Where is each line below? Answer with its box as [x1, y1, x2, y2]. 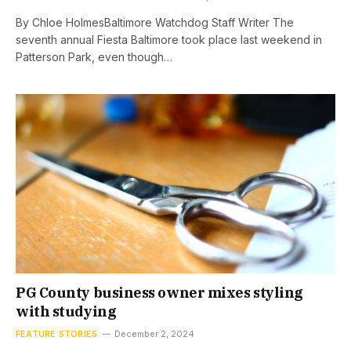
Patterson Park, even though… [16, 49, 172, 63]
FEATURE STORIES [16, 328, 98, 339]
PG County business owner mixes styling [16, 284, 303, 302]
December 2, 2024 [114, 328, 195, 339]
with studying [16, 302, 117, 320]
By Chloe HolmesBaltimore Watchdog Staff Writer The [16, 15, 294, 29]
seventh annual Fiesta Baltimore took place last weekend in [16, 32, 322, 46]
